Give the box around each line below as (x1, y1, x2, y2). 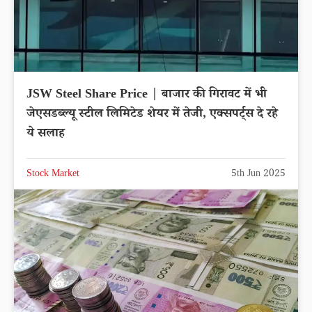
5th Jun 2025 (231, 166, 286, 182)
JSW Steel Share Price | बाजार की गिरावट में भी (26, 85, 267, 105)
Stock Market (26, 166, 79, 182)
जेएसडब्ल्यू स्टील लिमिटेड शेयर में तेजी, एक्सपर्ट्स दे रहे (26, 104, 278, 125)
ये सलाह (26, 124, 65, 144)
